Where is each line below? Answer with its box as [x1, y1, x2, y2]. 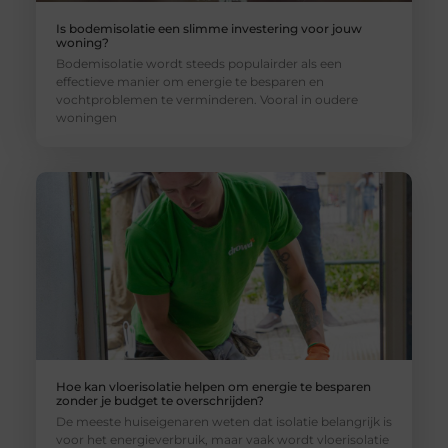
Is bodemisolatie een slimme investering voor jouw [55, 20, 362, 36]
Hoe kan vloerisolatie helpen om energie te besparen [55, 378, 371, 394]
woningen [55, 109, 117, 125]
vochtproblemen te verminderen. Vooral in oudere [55, 91, 358, 107]
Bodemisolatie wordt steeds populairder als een [55, 55, 342, 71]
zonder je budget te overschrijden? [55, 392, 264, 408]
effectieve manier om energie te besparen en [55, 73, 324, 89]
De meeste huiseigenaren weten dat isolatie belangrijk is [55, 413, 392, 429]
